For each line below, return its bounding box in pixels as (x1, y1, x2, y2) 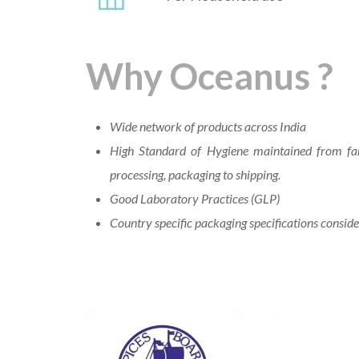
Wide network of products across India (110, 119, 306, 135)
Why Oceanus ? (86, 54, 333, 99)
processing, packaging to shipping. (110, 167, 280, 183)
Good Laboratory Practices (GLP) (110, 191, 280, 207)
